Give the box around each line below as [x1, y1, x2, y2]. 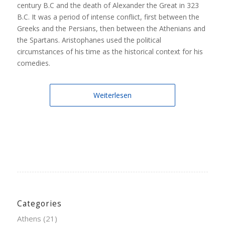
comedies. [17, 58, 50, 68]
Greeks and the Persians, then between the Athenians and [17, 23, 205, 33]
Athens [17, 213, 41, 223]
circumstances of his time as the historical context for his [17, 46, 203, 56]
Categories [17, 198, 62, 209]
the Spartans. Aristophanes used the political [17, 35, 161, 45]
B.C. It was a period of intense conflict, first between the [17, 12, 199, 22]
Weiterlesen [93, 90, 132, 100]
